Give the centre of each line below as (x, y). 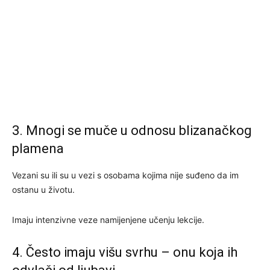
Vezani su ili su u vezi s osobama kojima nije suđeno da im (125, 175)
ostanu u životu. (43, 190)
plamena (38, 149)
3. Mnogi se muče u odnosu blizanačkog (132, 131)
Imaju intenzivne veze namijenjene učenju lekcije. (108, 220)
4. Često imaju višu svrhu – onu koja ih (125, 253)
